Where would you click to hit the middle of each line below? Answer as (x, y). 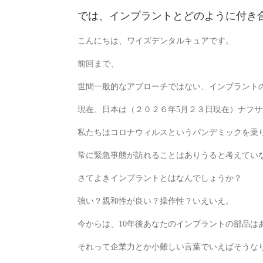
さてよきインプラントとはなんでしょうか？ (160, 178)
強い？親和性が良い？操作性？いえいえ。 (156, 201)
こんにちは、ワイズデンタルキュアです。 (156, 41)
